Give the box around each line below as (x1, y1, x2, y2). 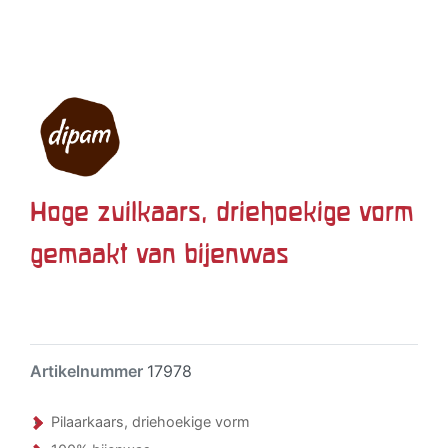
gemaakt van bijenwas (30, 238, 289, 268)
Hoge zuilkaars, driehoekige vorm (30, 196, 414, 226)
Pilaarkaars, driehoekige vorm (51, 413, 250, 430)
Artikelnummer (30, 361, 147, 381)
